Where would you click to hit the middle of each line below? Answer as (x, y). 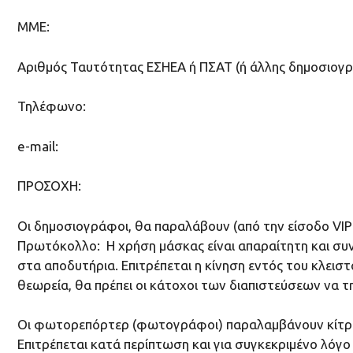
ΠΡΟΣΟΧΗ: (49, 186)
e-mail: (38, 146)
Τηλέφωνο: (52, 106)
